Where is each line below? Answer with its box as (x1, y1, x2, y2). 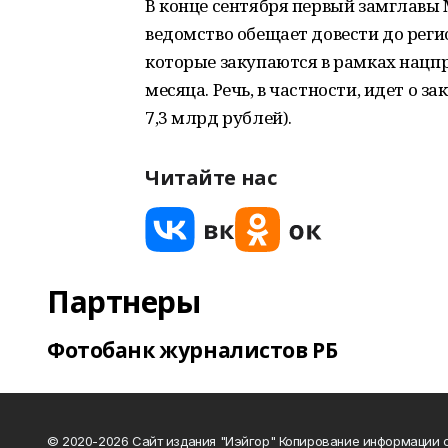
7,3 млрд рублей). (145, 106, 292, 129)
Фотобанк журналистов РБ (47, 336, 338, 364)
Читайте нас (145, 164, 277, 191)
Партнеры (47, 281, 201, 322)
